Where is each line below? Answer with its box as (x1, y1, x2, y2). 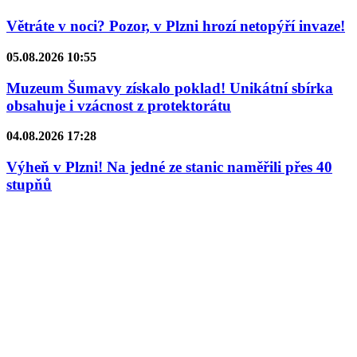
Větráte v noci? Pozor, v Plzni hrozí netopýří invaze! (6, 18, 345, 35)
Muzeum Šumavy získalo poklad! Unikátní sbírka (6, 79, 333, 96)
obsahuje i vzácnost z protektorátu (6, 96, 231, 114)
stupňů (6, 176, 52, 194)
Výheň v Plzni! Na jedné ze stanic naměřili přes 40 (6, 159, 332, 176)
